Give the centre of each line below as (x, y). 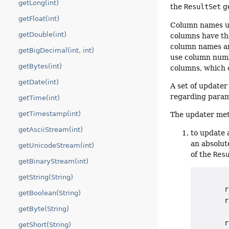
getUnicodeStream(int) (56, 145)
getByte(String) (44, 209)
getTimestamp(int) (50, 114)
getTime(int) (39, 98)
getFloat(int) (39, 19)
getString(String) (46, 177)
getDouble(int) (42, 35)
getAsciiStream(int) (51, 130)
